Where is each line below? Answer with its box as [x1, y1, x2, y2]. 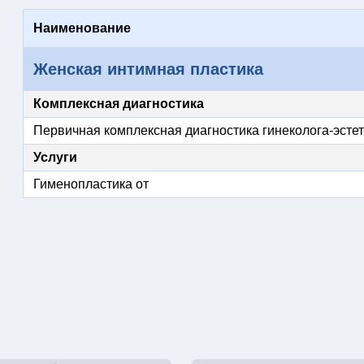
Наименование [32, 21, 131, 35]
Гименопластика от [32, 177, 149, 191]
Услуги [32, 150, 77, 164]
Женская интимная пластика [32, 60, 263, 78]
